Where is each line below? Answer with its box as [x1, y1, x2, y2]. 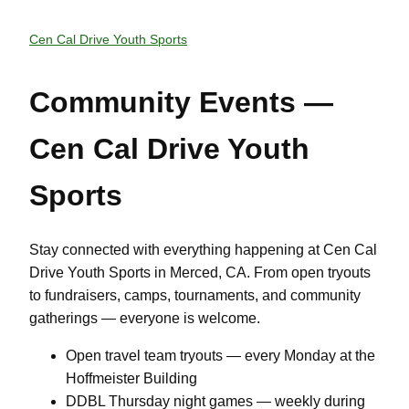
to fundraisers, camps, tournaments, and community [29, 288, 361, 304]
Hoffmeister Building [66, 371, 197, 387]
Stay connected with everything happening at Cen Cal [29, 242, 377, 258]
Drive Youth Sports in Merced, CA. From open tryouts [29, 265, 371, 281]
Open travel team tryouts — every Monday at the [66, 348, 375, 364]
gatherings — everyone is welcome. [29, 310, 260, 327]
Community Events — [29, 86, 333, 119]
